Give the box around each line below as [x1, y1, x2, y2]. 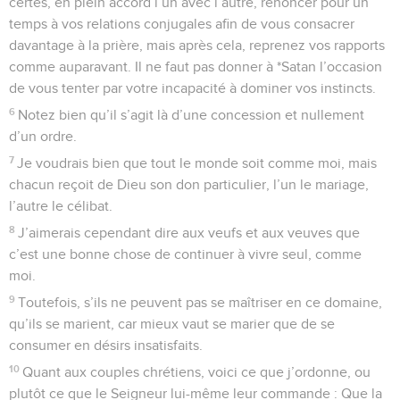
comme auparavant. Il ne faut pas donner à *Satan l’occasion [9, 59, 382, 74]
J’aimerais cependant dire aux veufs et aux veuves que [18, 225, 361, 240]
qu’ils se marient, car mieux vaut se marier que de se [9, 316, 335, 331]
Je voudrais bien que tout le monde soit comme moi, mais [17, 155, 378, 171]
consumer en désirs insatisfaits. [9, 337, 203, 353]
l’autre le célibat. [9, 198, 112, 213]
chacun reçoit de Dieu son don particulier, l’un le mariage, [9, 177, 369, 192]
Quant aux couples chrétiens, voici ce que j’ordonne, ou [22, 364, 371, 379]
